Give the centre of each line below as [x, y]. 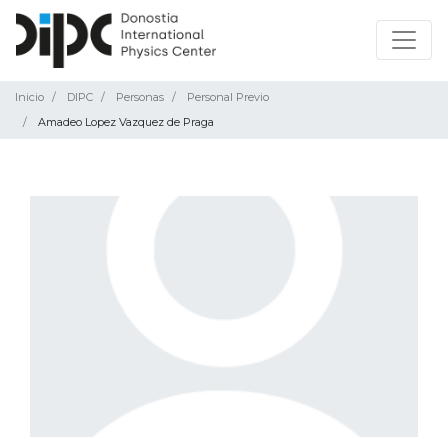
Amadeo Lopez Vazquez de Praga [126, 121]
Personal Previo [228, 96]
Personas [140, 96]
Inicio [29, 96]
